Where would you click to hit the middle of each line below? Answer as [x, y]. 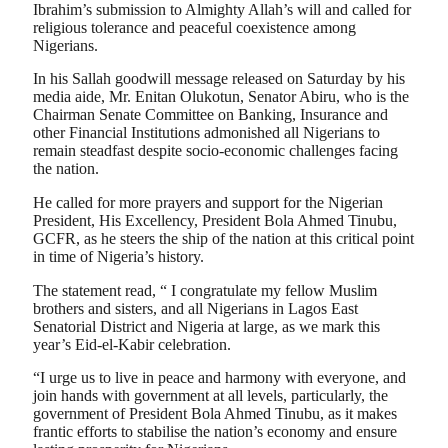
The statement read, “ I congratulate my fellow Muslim [205, 290]
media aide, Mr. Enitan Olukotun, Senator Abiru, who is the [221, 97]
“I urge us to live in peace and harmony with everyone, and [219, 378]
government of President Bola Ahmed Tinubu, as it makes [215, 414]
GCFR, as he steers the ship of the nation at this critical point [223, 239]
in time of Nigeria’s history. [118, 257]
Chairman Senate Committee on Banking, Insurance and [210, 115]
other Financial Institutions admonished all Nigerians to [206, 133]
